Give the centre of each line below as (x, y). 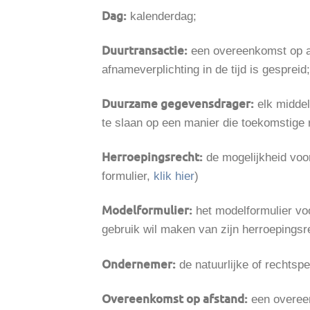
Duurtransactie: (145, 51)
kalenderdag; (162, 17)
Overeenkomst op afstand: (175, 298)
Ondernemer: (139, 264)
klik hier (172, 176)
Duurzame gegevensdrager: (178, 104)
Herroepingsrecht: (152, 157)
